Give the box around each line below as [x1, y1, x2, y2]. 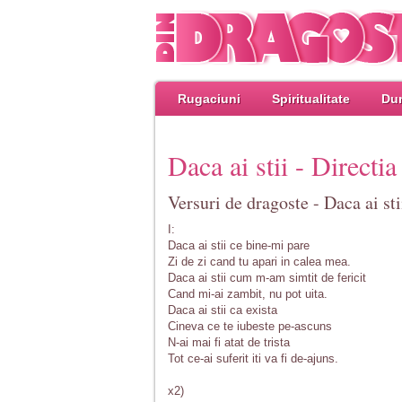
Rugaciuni [178, 92, 240, 106]
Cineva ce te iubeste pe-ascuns [168, 319, 332, 333]
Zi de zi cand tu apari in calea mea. [168, 255, 351, 268]
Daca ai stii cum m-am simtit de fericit [168, 271, 366, 284]
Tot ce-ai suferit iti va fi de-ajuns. [168, 352, 338, 365]
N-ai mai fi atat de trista [168, 336, 290, 349]
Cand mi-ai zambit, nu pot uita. [168, 287, 328, 301]
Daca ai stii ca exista [168, 303, 277, 317]
